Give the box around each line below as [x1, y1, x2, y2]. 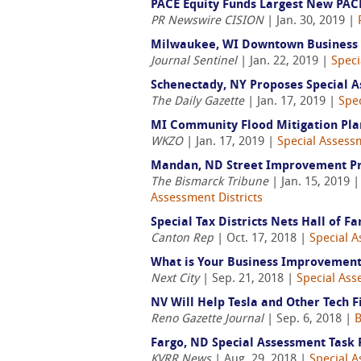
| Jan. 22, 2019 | [237, 56, 331, 68]
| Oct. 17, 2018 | [214, 233, 309, 245]
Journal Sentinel [151, 56, 237, 68]
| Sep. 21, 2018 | [199, 273, 297, 285]
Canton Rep [151, 233, 214, 245]
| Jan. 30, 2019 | [263, 15, 358, 27]
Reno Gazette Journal [151, 313, 263, 326]
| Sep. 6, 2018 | [263, 313, 355, 326]
